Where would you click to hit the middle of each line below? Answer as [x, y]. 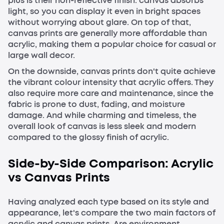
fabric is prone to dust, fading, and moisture [96, 104]
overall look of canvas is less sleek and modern [102, 126]
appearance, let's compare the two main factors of [112, 213]
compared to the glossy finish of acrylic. [88, 137]
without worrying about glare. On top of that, [99, 22]
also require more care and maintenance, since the [111, 93]
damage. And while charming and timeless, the [102, 115]
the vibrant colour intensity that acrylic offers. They [111, 82]
